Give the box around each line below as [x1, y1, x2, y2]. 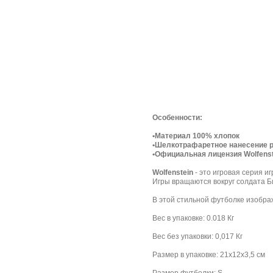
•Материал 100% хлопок [152, 132, 239, 140]
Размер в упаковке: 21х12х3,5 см [152, 250, 265, 259]
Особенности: [152, 113, 202, 122]
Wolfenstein [152, 168, 193, 177]
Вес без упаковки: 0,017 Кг [152, 232, 243, 241]
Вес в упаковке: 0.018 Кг [152, 214, 234, 222]
